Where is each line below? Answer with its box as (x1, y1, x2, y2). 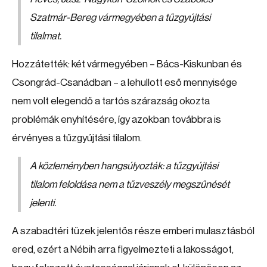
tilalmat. (30, 31, 61, 41)
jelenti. (30, 198, 56, 208)
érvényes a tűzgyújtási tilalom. (12, 133, 142, 143)
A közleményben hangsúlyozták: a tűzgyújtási (30, 161, 218, 171)
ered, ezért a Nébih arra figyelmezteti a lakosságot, (12, 244, 234, 254)
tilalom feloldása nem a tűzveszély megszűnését (30, 179, 229, 190)
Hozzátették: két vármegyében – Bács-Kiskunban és (12, 59, 242, 69)
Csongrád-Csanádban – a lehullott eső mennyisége (12, 77, 237, 88)
